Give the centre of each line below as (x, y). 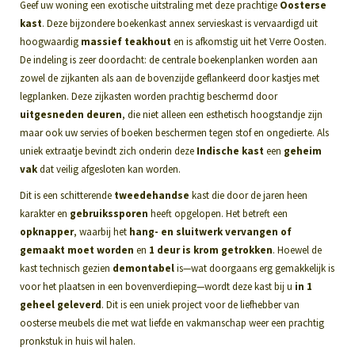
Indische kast (230, 151)
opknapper (47, 231)
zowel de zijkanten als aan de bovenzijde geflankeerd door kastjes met (170, 78)
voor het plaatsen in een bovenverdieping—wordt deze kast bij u (157, 286)
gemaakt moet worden (77, 250)
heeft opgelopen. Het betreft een (218, 213)
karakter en (45, 213)
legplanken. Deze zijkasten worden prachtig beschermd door (149, 96)
